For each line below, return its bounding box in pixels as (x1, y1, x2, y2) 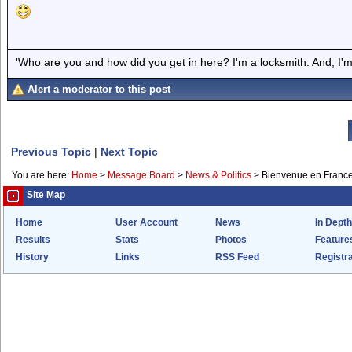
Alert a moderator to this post (27, 83, 170, 95)
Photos (215, 235, 247, 244)
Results (16, 235, 50, 244)
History (16, 252, 49, 262)
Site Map (27, 190, 65, 200)
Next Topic (101, 145, 158, 158)
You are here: (12, 170, 71, 180)
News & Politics (185, 170, 251, 180)
